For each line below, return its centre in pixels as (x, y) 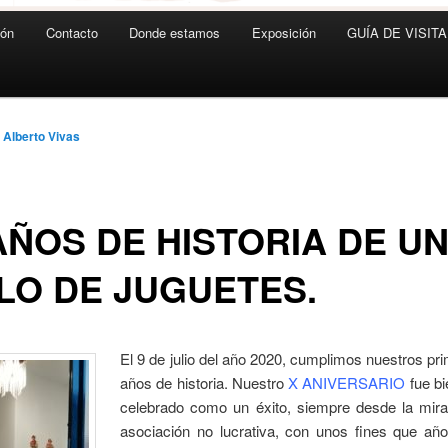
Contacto (71, 33)
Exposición (283, 33)
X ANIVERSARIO (347, 382)
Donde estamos (175, 33)
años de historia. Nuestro (204, 382)
